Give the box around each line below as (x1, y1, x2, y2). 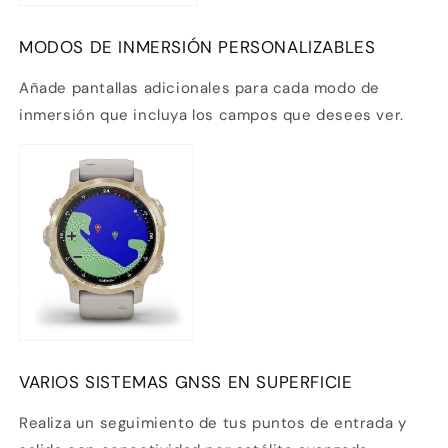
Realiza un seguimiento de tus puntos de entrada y (19, 412, 407, 433)
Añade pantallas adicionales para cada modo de (19, 78, 381, 99)
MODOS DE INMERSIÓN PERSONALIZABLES (19, 36, 376, 59)
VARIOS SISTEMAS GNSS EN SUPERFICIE (19, 370, 353, 393)
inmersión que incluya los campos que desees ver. (19, 105, 404, 126)
